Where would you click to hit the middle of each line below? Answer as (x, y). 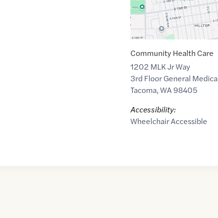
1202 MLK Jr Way (160, 66)
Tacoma (143, 90)
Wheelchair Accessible (169, 121)
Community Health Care (172, 53)
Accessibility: (153, 109)
